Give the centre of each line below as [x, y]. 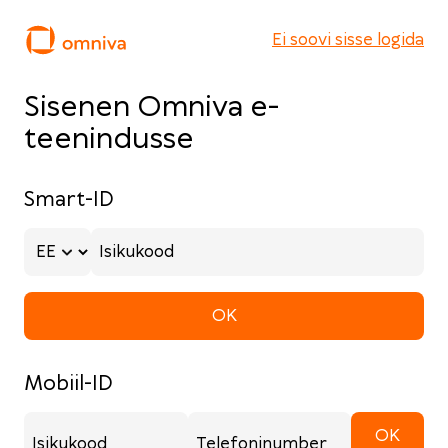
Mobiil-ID [68, 384]
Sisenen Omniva [137, 107]
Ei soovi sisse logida [348, 40]
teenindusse [109, 139]
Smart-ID [69, 200]
